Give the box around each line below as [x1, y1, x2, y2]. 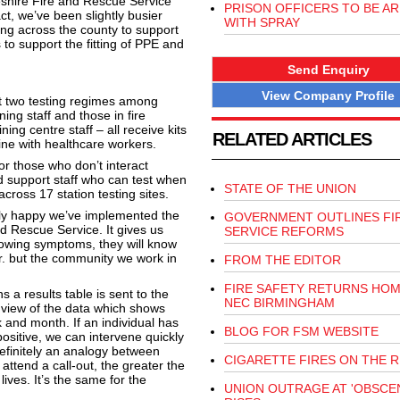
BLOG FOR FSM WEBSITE [223, 324, 379, 339]
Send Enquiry [287, 62, 370, 77]
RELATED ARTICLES [212, 129, 371, 150]
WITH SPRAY [223, 15, 300, 29]
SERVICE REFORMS [223, 224, 344, 239]
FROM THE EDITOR [223, 253, 341, 268]
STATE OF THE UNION [223, 181, 356, 196]
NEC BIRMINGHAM [223, 296, 335, 311]
